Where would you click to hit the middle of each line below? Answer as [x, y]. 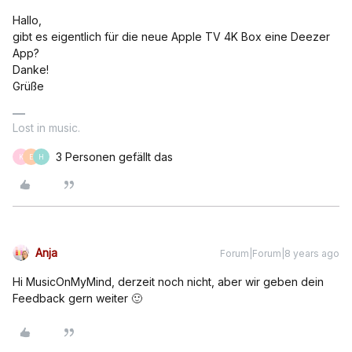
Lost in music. [46, 128]
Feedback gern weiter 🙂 [77, 298]
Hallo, [27, 20]
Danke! [31, 70]
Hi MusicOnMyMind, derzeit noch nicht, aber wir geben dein [168, 282]
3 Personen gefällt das [114, 157]
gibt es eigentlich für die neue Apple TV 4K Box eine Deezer [171, 37]
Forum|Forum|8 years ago [280, 253]
